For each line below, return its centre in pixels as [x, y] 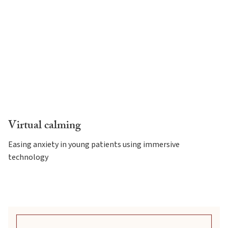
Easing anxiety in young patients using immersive [94, 145]
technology [28, 158]
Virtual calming [45, 127]
